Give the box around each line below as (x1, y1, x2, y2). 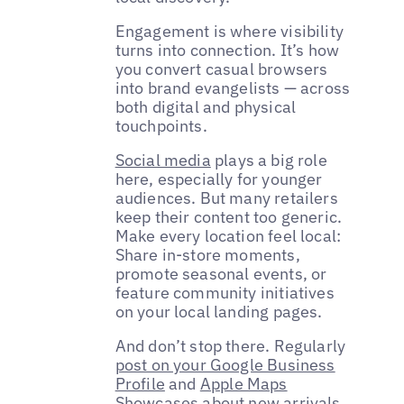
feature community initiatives (115, 282, 335, 304)
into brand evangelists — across (115, 78, 351, 99)
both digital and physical (115, 96, 297, 118)
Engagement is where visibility (115, 21, 344, 42)
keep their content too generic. (115, 207, 343, 228)
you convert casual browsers (115, 59, 328, 80)
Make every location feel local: (115, 225, 342, 247)
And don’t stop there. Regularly (115, 335, 346, 357)
